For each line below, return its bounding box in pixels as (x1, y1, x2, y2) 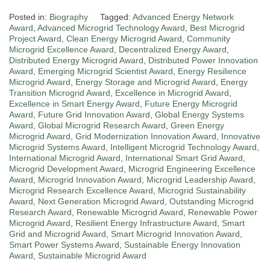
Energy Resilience (178, 66, 246, 77)
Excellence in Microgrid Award (115, 88, 229, 98)
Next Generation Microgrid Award (38, 196, 165, 207)
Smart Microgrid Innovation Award (111, 229, 240, 239)
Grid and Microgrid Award (9, 229, 106, 239)
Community (187, 34, 230, 44)
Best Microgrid (190, 23, 245, 33)
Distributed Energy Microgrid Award (9, 55, 143, 66)
